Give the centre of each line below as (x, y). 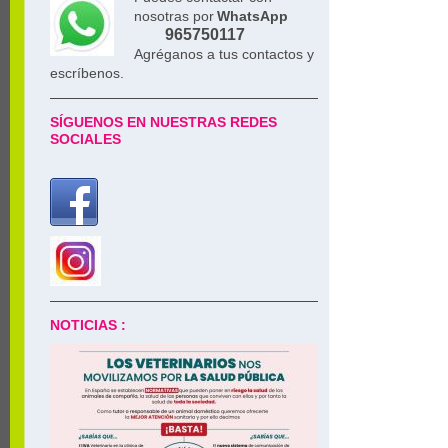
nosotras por (174, 16)
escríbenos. (89, 73)
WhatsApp (252, 16)
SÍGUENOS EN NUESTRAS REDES (163, 122)
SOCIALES (85, 139)
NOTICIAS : (88, 325)
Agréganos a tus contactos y (224, 54)
